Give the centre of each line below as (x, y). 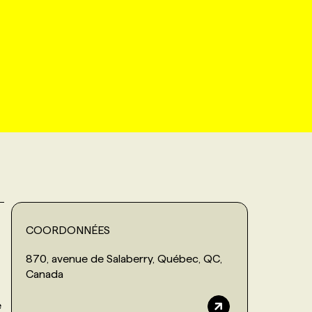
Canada (45, 274)
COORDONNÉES (68, 230)
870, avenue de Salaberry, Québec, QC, (124, 258)
